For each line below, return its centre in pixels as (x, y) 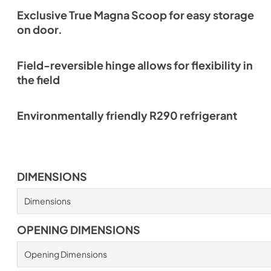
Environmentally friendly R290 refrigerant (127, 116)
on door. (40, 30)
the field (38, 80)
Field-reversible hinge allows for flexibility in (135, 65)
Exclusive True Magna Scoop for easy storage (135, 15)
